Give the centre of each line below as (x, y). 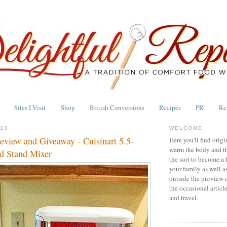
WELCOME (186, 128)
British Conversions (117, 107)
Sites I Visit (30, 107)
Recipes (170, 107)
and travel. (184, 198)
